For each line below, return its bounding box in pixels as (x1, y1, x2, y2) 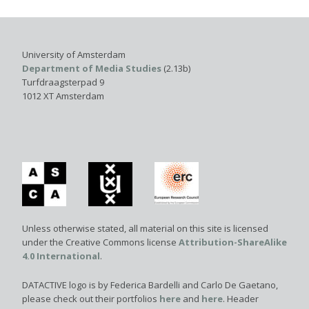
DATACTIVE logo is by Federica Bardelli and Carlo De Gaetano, (22, 278, 278, 291)
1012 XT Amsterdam (22, 89, 104, 102)
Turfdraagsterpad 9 (22, 75, 104, 88)
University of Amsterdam (22, 48, 126, 61)
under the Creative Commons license (22, 235, 179, 248)
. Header (223, 292, 259, 305)
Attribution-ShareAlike (179, 235, 287, 248)
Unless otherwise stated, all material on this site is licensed (22, 221, 268, 235)
